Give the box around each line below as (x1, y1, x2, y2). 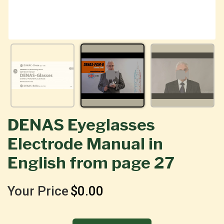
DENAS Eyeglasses (7, 114, 155, 134)
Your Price (7, 183, 68, 198)
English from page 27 (7, 152, 174, 172)
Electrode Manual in (7, 133, 163, 153)
